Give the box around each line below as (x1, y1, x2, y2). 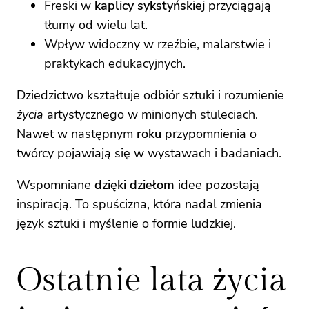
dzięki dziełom (94, 177, 175, 194)
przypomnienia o (161, 126, 257, 143)
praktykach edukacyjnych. (44, 55, 186, 72)
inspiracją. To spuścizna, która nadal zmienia (17, 196, 262, 213)
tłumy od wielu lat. (44, 17, 148, 34)
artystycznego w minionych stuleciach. (43, 106, 258, 123)
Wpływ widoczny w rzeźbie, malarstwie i (44, 36, 271, 53)
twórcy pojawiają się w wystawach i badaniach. (17, 145, 281, 162)
